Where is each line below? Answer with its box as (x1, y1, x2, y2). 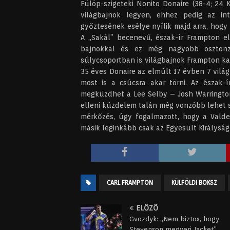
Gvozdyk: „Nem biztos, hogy (129, 215, 219, 223)
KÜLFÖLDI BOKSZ (171, 179, 217, 186)
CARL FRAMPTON (107, 179, 153, 186)
